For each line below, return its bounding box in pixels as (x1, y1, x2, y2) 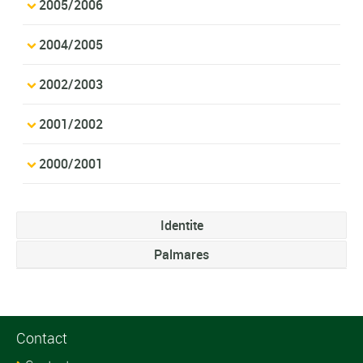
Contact (16, 327, 67, 348)
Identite (160, 216, 203, 234)
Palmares (154, 245, 209, 263)
